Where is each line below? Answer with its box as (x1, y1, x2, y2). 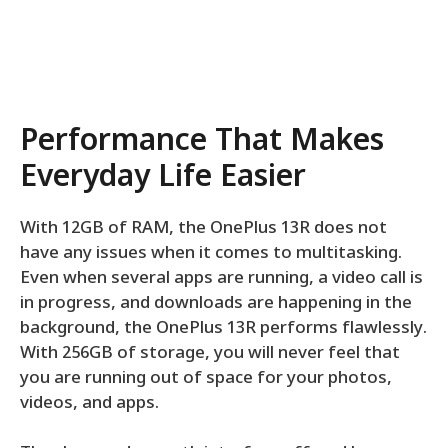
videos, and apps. (20, 392, 159, 415)
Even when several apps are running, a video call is (20, 267, 423, 290)
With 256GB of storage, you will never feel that (20, 342, 400, 365)
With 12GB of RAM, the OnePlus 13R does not (20, 217, 387, 240)
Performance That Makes (20, 122, 384, 162)
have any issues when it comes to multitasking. (20, 242, 402, 265)
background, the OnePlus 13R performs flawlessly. (20, 317, 427, 340)
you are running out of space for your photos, (20, 367, 392, 390)
